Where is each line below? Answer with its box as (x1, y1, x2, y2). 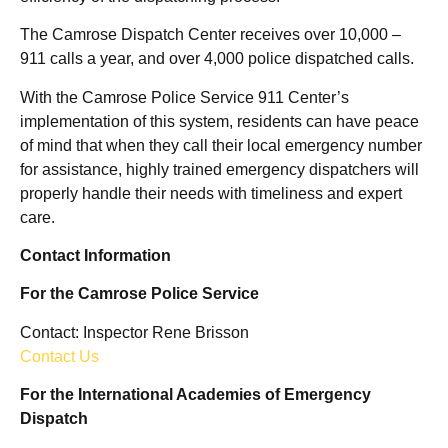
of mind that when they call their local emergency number (20, 136, 422, 154)
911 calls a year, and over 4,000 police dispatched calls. (20, 50, 414, 68)
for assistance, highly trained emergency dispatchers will (20, 160, 419, 178)
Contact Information (20, 246, 171, 264)
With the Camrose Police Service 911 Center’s (20, 88, 349, 106)
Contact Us (20, 347, 99, 365)
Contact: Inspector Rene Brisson (20, 323, 249, 341)
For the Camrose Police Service (20, 285, 259, 303)
